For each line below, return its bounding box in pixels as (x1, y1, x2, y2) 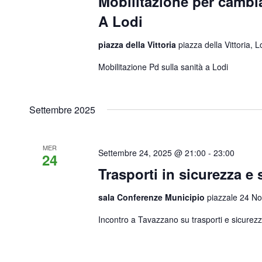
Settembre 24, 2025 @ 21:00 (98, 147, 206, 158)
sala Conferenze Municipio (98, 191, 208, 203)
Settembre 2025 (29, 103, 95, 116)
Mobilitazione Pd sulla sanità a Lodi (98, 61, 229, 73)
